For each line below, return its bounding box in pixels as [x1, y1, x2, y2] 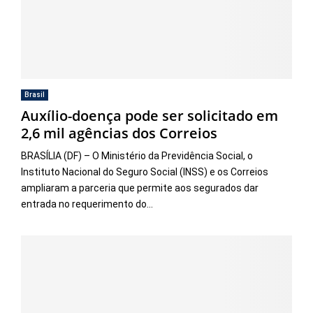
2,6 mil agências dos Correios [21, 124, 217, 143]
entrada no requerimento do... [21, 198, 153, 210]
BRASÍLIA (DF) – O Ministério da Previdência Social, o [21, 150, 253, 162]
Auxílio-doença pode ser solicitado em [21, 106, 278, 126]
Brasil [24, 91, 45, 99]
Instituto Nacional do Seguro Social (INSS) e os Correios [21, 166, 268, 178]
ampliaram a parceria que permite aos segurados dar [21, 182, 259, 194]
